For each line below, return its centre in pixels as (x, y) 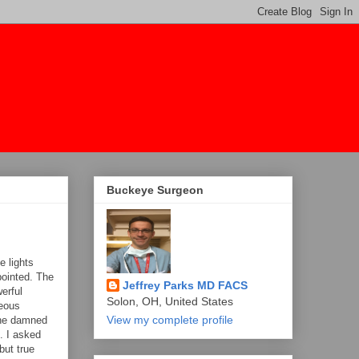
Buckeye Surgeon (155, 190)
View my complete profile (170, 320)
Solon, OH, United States (170, 302)
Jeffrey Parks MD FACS (185, 286)
